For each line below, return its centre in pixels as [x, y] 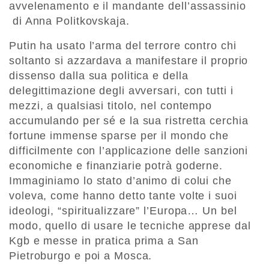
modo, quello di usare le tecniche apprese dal [130, 226]
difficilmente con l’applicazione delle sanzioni [129, 151]
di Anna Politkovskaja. [69, 21]
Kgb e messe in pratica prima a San [104, 241]
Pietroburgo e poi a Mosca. [81, 256]
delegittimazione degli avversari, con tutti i [121, 91]
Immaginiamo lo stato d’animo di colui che [120, 181]
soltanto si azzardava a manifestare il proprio [129, 61]
